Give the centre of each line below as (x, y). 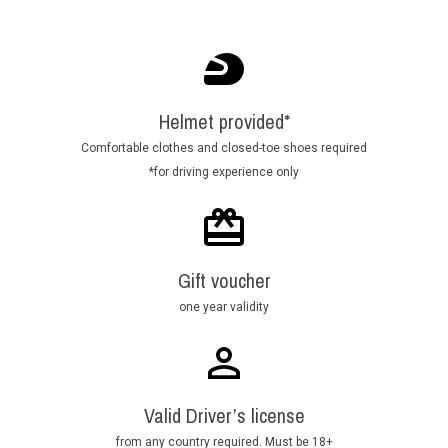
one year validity (224, 307)
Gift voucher (224, 281)
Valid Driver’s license (224, 416)
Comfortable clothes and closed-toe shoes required (224, 148)
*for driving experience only (224, 172)
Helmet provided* (224, 122)
